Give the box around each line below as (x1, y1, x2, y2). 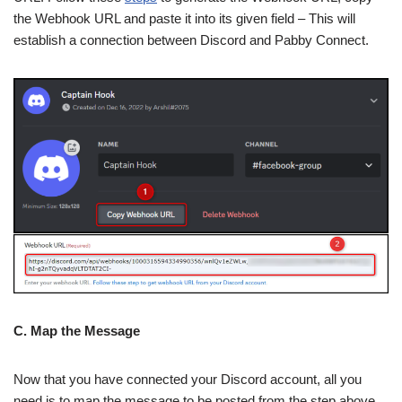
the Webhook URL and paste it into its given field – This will (13, 10, 355, 26)
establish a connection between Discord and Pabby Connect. (13, 31, 369, 48)
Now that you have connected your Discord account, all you (13, 371, 362, 387)
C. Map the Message (13, 322, 140, 338)
